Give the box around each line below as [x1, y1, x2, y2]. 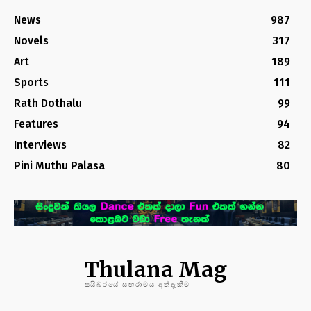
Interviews [14, 138, 67, 152]
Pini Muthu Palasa [14, 159, 105, 173]
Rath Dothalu [14, 96, 82, 110]
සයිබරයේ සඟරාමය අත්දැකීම [84, 280, 191, 289]
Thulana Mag [84, 256, 227, 283]
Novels [14, 34, 49, 48]
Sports [14, 76, 49, 90]
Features [14, 117, 58, 131]
